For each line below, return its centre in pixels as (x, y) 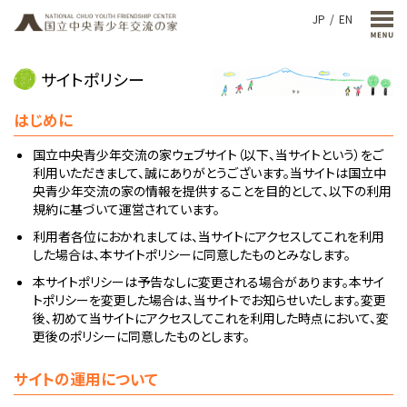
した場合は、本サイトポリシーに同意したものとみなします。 (192, 255)
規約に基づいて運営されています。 (126, 209)
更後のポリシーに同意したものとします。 (141, 337)
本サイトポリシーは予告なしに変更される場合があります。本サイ (208, 282)
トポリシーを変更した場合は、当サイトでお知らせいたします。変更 (209, 300)
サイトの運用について (86, 379)
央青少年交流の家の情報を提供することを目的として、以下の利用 (212, 191)
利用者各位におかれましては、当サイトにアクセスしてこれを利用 (208, 237)
